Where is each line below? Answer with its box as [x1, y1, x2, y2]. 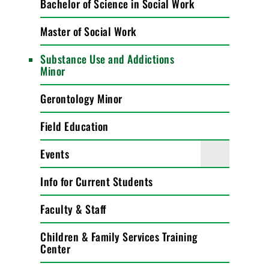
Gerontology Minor [40, 91, 122, 106]
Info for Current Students [40, 174, 153, 189]
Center [40, 241, 71, 256]
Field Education [40, 118, 109, 134]
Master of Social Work [40, 23, 136, 39]
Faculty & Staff [40, 201, 106, 217]
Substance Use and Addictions [40, 51, 175, 67]
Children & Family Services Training [40, 229, 198, 244]
